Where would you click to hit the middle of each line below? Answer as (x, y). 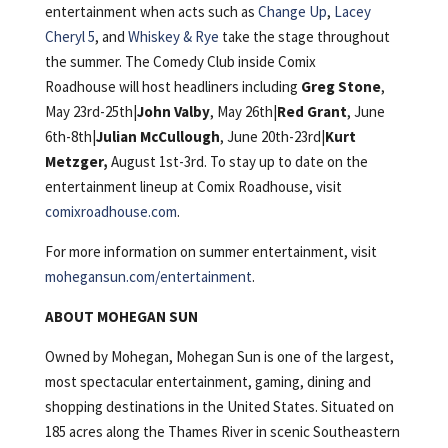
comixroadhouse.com (110, 212)
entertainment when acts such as (151, 12)
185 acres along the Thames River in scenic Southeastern (222, 432)
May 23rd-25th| (90, 112)
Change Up (292, 12)
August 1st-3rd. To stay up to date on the (237, 162)
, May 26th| (243, 112)
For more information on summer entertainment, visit (210, 252)
